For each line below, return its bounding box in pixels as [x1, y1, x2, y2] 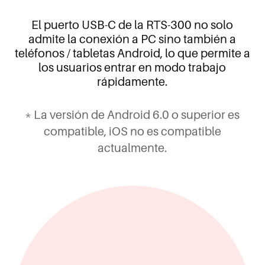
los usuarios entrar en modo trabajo [38, 60, 227, 75]
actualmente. [98, 140, 167, 155]
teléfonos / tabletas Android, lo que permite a [14, 46, 250, 60]
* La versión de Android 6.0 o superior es [25, 107, 240, 122]
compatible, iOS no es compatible [43, 124, 221, 138]
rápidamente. [97, 74, 168, 89]
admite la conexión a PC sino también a [28, 31, 237, 46]
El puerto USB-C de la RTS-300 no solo [31, 17, 234, 32]
